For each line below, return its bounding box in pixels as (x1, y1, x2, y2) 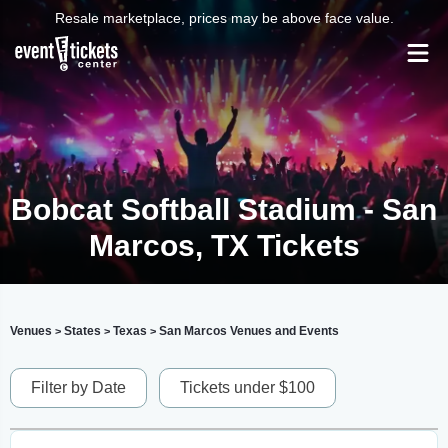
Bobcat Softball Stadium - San (11, 193, 437, 226)
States (64, 324, 101, 338)
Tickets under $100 (180, 379, 315, 396)
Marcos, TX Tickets (88, 229, 360, 262)
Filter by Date (31, 379, 126, 396)
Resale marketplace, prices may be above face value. (54, 10, 394, 26)
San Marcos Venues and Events (159, 324, 339, 338)
